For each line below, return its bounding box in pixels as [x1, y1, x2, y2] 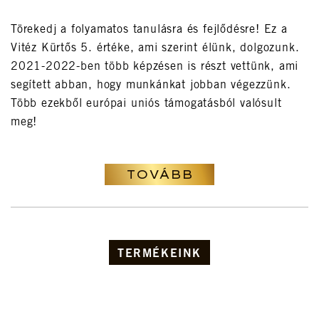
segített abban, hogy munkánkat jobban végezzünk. [11, 80, 291, 92]
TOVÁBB [126, 167, 193, 182]
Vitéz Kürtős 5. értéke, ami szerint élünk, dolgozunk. [11, 43, 300, 55]
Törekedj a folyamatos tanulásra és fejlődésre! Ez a [11, 24, 288, 36]
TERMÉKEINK [117, 249, 202, 261]
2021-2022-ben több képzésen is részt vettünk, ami [11, 61, 299, 73]
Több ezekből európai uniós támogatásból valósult [11, 98, 282, 110]
